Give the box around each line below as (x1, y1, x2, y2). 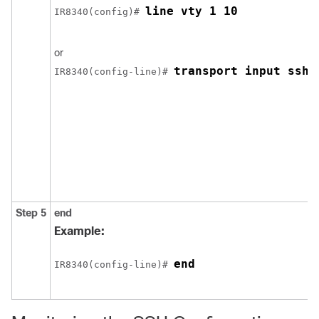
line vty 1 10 (145, 4, 238, 18)
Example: (54, 225, 105, 237)
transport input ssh (174, 64, 309, 78)
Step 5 (16, 207, 46, 219)
